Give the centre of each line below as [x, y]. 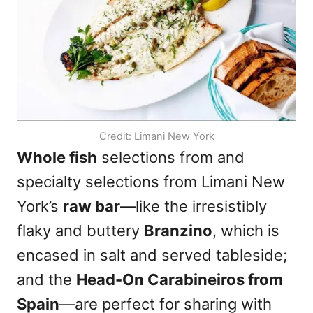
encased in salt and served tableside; [152, 255]
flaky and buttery [80, 231]
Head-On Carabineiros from [180, 279]
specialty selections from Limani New [151, 182]
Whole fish [57, 157]
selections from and [171, 157]
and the [46, 279]
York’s [40, 206]
